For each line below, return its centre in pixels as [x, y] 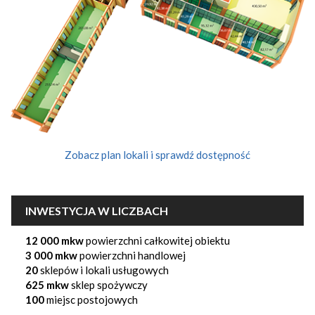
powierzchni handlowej [131, 255]
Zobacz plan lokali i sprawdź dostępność [157, 154]
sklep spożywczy [108, 284]
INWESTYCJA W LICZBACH [97, 210]
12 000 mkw [54, 240]
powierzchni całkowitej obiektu [157, 240]
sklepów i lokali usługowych [103, 270]
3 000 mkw [51, 255]
